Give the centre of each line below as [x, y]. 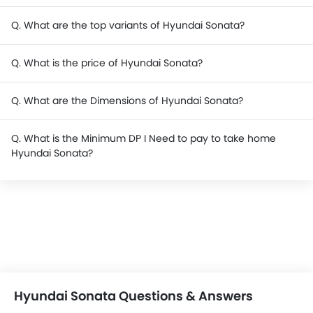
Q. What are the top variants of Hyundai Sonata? [128, 25]
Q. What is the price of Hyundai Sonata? [107, 63]
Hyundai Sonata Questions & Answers [133, 296]
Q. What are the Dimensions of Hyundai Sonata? [127, 101]
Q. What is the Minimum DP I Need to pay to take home [144, 138]
